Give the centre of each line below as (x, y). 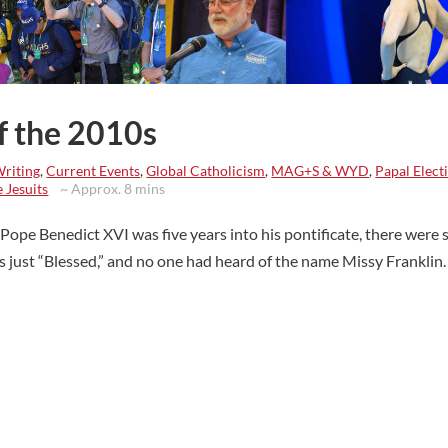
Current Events (93, 170)
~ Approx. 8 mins (107, 188)
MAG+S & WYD (320, 170)
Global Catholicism (206, 170)
